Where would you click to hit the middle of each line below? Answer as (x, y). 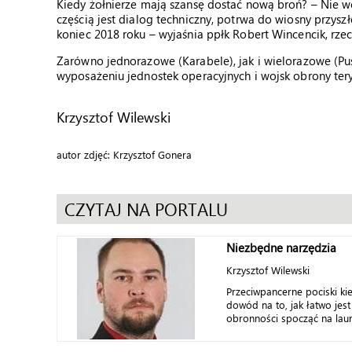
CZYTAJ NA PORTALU (146, 209)
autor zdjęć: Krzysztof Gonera (124, 154)
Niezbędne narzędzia (281, 247)
